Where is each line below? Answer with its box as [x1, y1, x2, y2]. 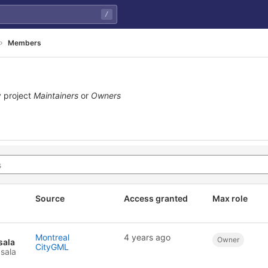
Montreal [35, 232, 69, 242]
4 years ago [124, 232, 170, 242]
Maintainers [33, 90, 78, 100]
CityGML [35, 242, 69, 252]
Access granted [124, 193, 188, 203]
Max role [212, 193, 248, 203]
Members [8, 38, 41, 47]
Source [35, 193, 65, 203]
